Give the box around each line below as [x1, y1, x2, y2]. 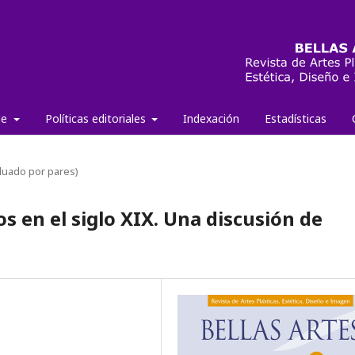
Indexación [183, 111, 239, 126]
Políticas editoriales [44, 111, 149, 126]
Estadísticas [265, 111, 326, 126]
